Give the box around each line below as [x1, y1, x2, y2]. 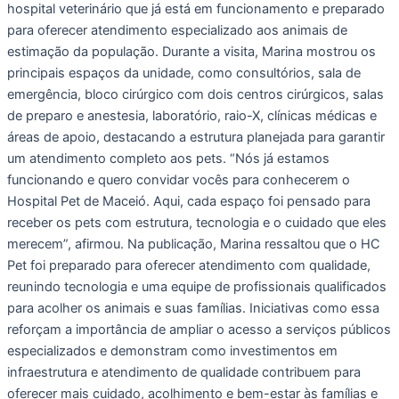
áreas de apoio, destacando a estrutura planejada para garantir [7, 128, 385, 145]
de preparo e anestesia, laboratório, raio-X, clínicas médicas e [7, 107, 377, 124]
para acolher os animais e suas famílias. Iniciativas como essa [7, 299, 379, 316]
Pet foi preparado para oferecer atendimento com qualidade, [7, 256, 370, 273]
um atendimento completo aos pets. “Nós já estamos [7, 150, 330, 167]
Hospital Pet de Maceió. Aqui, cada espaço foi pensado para [7, 192, 370, 209]
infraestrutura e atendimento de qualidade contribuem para [7, 363, 361, 380]
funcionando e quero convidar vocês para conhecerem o [7, 171, 350, 188]
